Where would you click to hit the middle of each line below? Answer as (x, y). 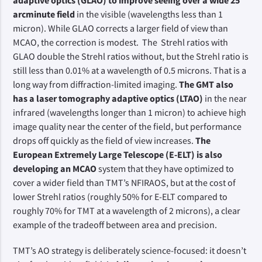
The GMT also (206, 84)
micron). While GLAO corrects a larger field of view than (121, 28)
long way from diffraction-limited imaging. (96, 84)
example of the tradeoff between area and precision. (115, 225)
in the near (225, 98)
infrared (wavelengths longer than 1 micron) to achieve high (130, 112)
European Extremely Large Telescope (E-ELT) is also (118, 154)
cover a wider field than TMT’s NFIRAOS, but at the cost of (125, 182)
